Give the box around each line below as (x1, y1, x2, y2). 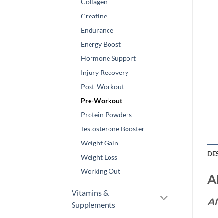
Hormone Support (81, 54, 136, 62)
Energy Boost (81, 39, 121, 48)
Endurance (81, 25, 113, 34)
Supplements (72, 200, 115, 209)
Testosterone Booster (81, 124, 145, 133)
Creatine (81, 11, 107, 20)
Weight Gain (81, 138, 118, 147)
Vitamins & (72, 187, 109, 197)
